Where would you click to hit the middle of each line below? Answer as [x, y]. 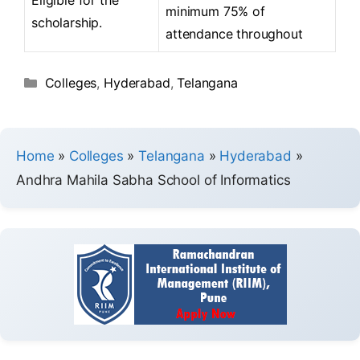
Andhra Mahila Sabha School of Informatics [153, 180]
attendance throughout [234, 33]
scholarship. [67, 22]
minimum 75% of [215, 11]
